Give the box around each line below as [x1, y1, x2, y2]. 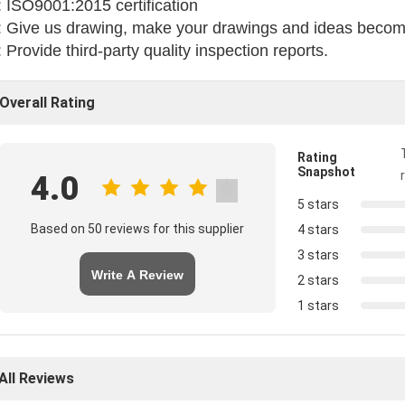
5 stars [297, 197, 339, 212]
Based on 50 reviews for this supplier [31, 221, 244, 236]
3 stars [297, 248, 339, 262]
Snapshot [297, 165, 355, 179]
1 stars [297, 298, 339, 313]
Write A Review [91, 268, 184, 282]
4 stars [297, 222, 339, 237]
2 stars [297, 273, 339, 287]
